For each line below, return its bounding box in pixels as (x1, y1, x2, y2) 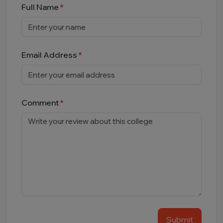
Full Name (21, 2, 59, 12)
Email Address (21, 50, 77, 60)
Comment (21, 98, 59, 108)
